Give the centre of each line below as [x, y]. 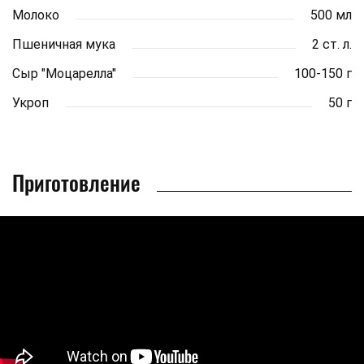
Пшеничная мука [64, 44]
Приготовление [76, 182]
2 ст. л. [332, 44]
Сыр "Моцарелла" [64, 73]
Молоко [36, 15]
